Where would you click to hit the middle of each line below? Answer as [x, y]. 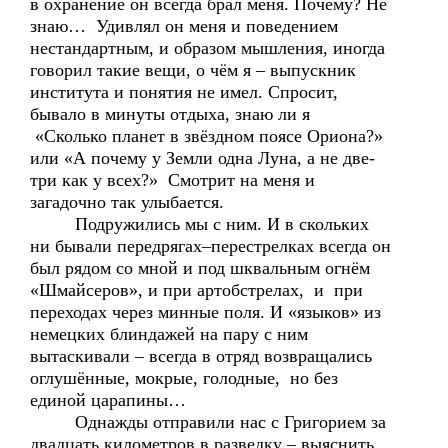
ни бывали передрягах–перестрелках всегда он [210, 246]
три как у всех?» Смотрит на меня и [172, 180]
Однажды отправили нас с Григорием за [208, 422]
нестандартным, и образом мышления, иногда [207, 48]
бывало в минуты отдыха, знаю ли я [172, 114]
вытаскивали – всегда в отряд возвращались [201, 356]
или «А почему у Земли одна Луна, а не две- [202, 158]
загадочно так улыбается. [127, 202]
